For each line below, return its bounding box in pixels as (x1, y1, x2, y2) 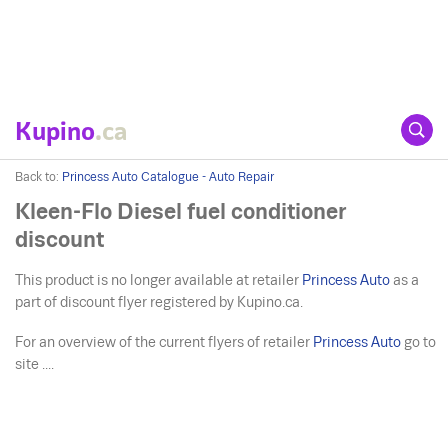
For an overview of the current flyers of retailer (15, 334, 314, 350)
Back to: (15, 170, 59, 184)
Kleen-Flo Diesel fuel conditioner (15, 199, 346, 224)
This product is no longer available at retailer (15, 272, 303, 288)
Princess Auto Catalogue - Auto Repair (62, 170, 274, 184)
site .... (15, 356, 55, 372)
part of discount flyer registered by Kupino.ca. (15, 294, 304, 310)
